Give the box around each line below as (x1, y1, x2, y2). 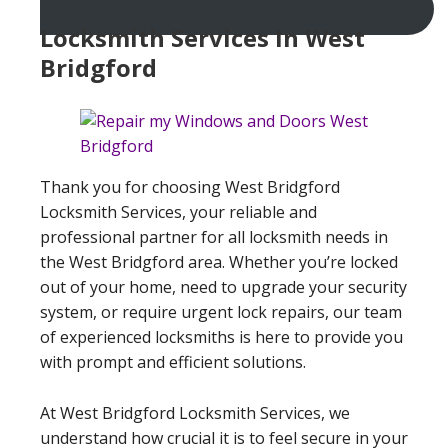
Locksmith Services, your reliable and (40, 200, 317, 223)
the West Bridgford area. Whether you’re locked (40, 250, 398, 273)
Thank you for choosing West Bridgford (40, 175, 340, 198)
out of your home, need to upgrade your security (40, 275, 407, 298)
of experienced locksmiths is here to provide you (40, 325, 403, 348)
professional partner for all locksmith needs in (40, 225, 388, 248)
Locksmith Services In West (40, 20, 365, 54)
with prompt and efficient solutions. (40, 350, 306, 373)
